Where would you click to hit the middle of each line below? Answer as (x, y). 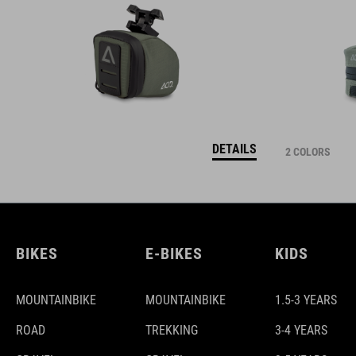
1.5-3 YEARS (306, 300)
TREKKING (172, 330)
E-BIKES (174, 253)
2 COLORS (308, 152)
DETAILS (234, 149)
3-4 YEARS (301, 330)
